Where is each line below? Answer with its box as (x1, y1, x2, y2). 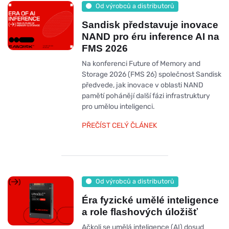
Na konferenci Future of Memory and (81, 59, 200, 68)
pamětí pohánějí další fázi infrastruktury (81, 91, 210, 100)
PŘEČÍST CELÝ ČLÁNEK (81, 121, 157, 130)
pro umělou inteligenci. (81, 102, 155, 111)
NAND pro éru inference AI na (81, 31, 219, 42)
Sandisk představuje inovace (81, 19, 218, 30)
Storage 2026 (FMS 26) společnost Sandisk (81, 70, 221, 79)
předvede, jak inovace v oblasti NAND (81, 80, 203, 89)
